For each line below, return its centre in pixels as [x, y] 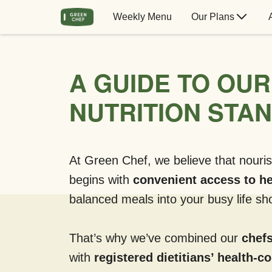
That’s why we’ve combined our [155, 238]
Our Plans [212, 17]
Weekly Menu [142, 17]
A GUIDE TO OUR [170, 82]
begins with [101, 180]
